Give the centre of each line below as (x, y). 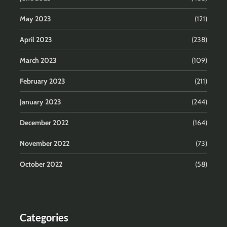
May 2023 (35, 19)
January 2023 (41, 102)
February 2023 (43, 81)
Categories (44, 218)
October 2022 (41, 164)
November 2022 (45, 144)
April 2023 (36, 40)
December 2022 (44, 123)
